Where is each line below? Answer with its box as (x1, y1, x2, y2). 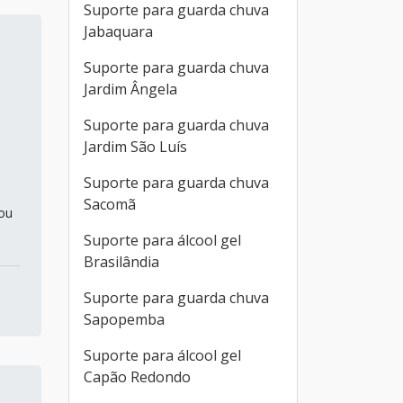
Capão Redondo (84, 367, 191, 387)
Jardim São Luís (84, 137, 187, 157)
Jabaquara (84, 22, 153, 41)
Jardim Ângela (84, 79, 177, 99)
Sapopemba (84, 309, 165, 329)
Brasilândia (84, 252, 159, 272)
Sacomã (84, 194, 136, 214)
